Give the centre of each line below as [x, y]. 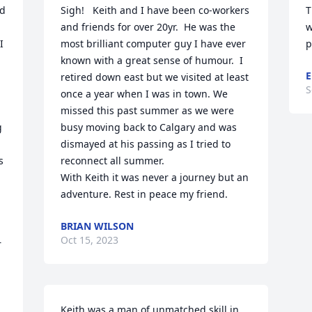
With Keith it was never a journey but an [155, 177]
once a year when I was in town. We [145, 94]
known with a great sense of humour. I [152, 60]
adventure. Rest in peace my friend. [145, 194]
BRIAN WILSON [97, 226]
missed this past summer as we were [148, 110]
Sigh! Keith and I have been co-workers [155, 10]
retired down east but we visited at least [155, 77]
